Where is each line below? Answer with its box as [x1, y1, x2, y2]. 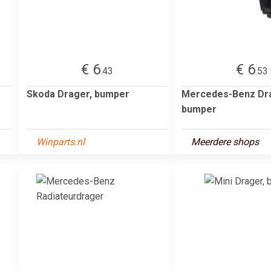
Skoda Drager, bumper [27, 88, 129, 100]
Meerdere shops [191, 135, 259, 148]
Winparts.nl [36, 135, 85, 148]
